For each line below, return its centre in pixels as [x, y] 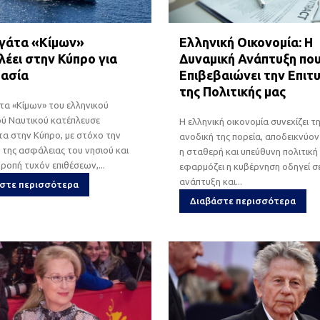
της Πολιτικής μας [232, 91]
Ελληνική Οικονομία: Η [246, 42]
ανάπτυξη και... [210, 181]
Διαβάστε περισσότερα [242, 200]
